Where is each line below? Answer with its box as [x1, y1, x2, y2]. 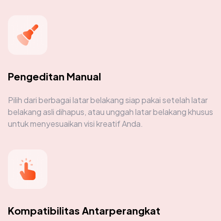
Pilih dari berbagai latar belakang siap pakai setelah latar [8, 94, 208, 105]
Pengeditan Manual [8, 70, 101, 82]
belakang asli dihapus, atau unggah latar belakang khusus [8, 106, 213, 117]
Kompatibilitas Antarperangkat [8, 204, 160, 217]
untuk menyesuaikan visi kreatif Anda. [8, 118, 143, 129]
